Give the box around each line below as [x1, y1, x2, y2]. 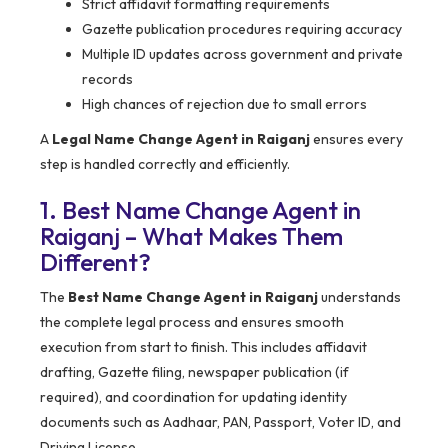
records [82, 70, 133, 89]
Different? [40, 247, 151, 278]
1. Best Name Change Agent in [40, 195, 361, 226]
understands [318, 288, 401, 307]
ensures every [310, 130, 403, 149]
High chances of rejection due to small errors [82, 95, 367, 114]
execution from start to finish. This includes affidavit [40, 338, 367, 357]
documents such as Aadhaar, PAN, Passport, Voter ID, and [40, 413, 401, 432]
